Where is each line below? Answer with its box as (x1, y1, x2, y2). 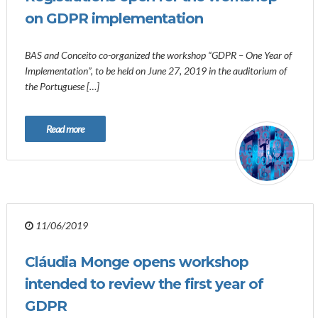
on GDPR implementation (25, 10, 203, 27)
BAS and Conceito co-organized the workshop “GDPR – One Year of (25, 49, 292, 61)
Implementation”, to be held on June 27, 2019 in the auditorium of (25, 65, 287, 77)
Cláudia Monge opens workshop (25, 253, 248, 270)
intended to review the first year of (25, 275, 263, 292)
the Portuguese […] (25, 80, 99, 92)
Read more (46, 123, 84, 135)
